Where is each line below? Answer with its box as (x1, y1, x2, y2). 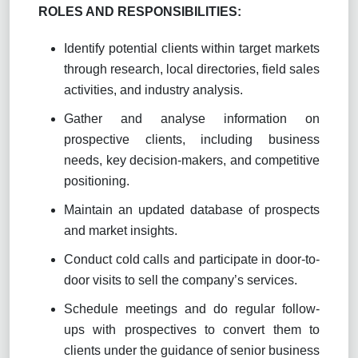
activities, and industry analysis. (64, 82, 243, 97)
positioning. (64, 173, 129, 188)
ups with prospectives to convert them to (64, 322, 320, 336)
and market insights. (64, 223, 177, 237)
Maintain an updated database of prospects (64, 202, 320, 217)
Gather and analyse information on (64, 111, 320, 125)
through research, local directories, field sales (64, 62, 320, 76)
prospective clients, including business (64, 132, 320, 146)
